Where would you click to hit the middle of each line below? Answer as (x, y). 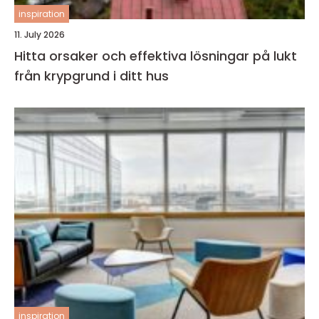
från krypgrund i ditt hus (91, 75)
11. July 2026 (40, 34)
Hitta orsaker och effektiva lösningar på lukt (156, 56)
